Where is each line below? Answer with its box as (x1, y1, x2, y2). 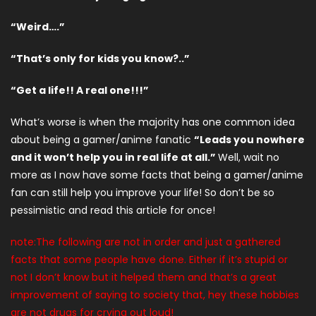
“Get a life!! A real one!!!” (11, 83, 149, 97)
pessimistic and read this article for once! (11, 203, 215, 217)
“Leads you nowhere (194, 133, 305, 147)
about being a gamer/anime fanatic (11, 133, 194, 147)
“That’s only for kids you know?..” (11, 51, 190, 66)
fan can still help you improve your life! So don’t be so (11, 186, 274, 200)
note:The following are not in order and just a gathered (11, 235, 281, 249)
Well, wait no (218, 150, 279, 164)
